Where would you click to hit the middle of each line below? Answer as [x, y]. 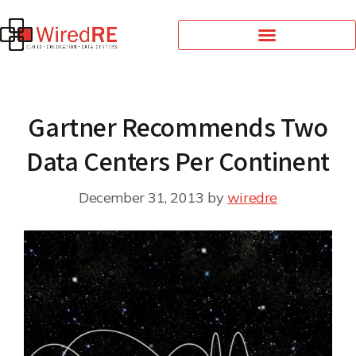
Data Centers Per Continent [178, 161]
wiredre [252, 197]
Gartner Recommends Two [178, 126]
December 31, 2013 [141, 197]
